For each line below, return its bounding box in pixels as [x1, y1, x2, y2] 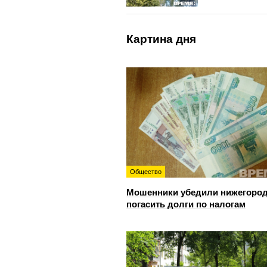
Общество [130, 168, 162, 176]
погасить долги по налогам [126, 199, 246, 210]
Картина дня [126, 33, 196, 46]
